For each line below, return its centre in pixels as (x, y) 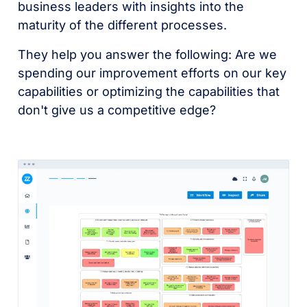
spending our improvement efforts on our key (152, 73)
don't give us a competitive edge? (119, 110)
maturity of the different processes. (124, 25)
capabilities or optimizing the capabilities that (149, 92)
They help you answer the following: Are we (148, 55)
